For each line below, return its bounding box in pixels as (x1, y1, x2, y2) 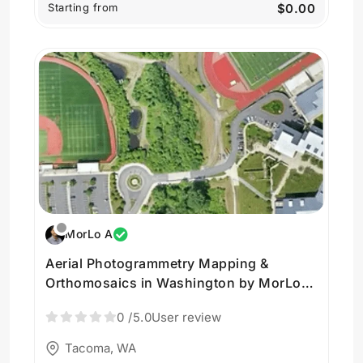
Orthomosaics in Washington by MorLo (45, 275, 301, 291)
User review (152, 310, 221, 325)
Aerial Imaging (45, 294, 139, 310)
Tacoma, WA (65, 340, 136, 356)
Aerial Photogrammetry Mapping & (45, 255, 269, 271)
